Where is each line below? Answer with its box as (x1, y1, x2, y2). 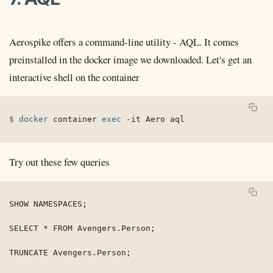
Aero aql (141, 115, 185, 124)
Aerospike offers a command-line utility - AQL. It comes (9, 35, 239, 49)
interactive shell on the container (9, 70, 140, 85)
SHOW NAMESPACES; (9, 199, 87, 208)
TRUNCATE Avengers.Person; (9, 247, 131, 257)
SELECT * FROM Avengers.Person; (9, 223, 155, 233)
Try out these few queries (9, 154, 110, 169)
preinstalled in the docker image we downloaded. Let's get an (9, 52, 252, 67)
